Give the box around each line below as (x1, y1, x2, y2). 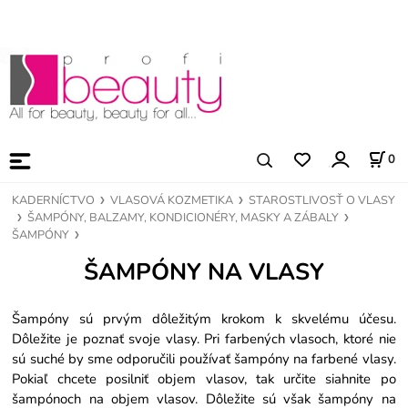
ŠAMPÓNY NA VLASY (84, 255, 324, 288)
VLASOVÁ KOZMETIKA (110, 191, 234, 209)
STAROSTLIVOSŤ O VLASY (249, 191, 396, 209)
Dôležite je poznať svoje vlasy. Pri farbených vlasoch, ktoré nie (12, 329, 396, 348)
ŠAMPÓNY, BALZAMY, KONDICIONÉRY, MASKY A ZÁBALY (27, 209, 340, 226)
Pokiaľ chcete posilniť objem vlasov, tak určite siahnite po (12, 369, 396, 388)
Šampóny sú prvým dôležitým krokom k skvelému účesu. (12, 309, 396, 328)
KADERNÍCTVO (12, 191, 96, 209)
